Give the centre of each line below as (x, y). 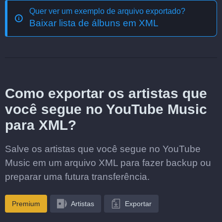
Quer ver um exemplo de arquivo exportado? (107, 11)
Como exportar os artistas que (106, 93)
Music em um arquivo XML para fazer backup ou (108, 163)
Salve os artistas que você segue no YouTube (103, 149)
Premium (26, 204)
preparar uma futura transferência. (77, 177)
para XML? (41, 125)
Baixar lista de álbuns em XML (94, 23)
